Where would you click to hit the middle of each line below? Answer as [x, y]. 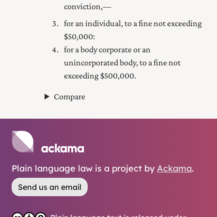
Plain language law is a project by [83, 168]
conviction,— [88, 7]
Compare [70, 97]
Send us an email [50, 187]
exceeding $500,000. [100, 76]
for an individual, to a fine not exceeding [133, 23]
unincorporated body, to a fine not [122, 63]
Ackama [174, 168]
